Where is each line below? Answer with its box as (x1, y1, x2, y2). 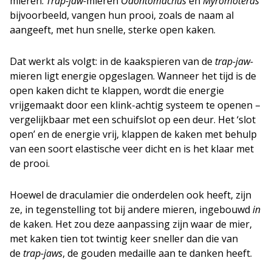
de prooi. (10, 157, 50, 170)
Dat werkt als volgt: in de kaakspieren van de (10, 55, 215, 68)
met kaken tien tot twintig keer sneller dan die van (10, 232, 238, 245)
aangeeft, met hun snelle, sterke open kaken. (10, 23, 216, 36)
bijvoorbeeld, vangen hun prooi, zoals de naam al (10, 8, 234, 22)
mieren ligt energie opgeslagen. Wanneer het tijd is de (10, 69, 256, 83)
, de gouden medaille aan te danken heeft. (63, 246, 252, 260)
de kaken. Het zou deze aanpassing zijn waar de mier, (10, 217, 252, 231)
